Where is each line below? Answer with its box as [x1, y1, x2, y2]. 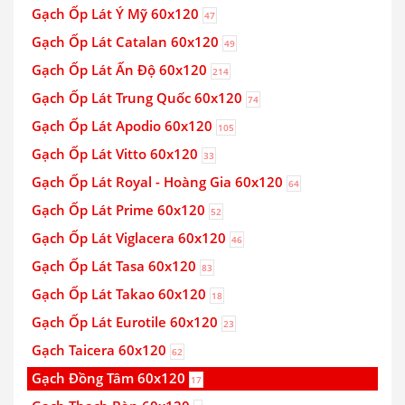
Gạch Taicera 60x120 [32, 341, 170, 359]
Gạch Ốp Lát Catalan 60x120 [32, 33, 222, 51]
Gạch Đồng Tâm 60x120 [32, 369, 189, 387]
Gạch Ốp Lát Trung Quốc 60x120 [32, 89, 246, 107]
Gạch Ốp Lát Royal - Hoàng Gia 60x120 [32, 173, 287, 191]
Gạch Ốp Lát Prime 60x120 [32, 201, 209, 219]
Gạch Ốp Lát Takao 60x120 [32, 285, 210, 303]
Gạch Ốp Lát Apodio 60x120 [32, 117, 216, 135]
